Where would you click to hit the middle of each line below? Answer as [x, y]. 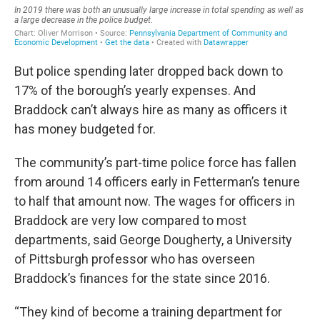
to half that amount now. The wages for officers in [155, 201]
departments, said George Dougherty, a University [153, 239]
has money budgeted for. [85, 129]
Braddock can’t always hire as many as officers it [151, 109]
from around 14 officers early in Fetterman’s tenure [157, 181]
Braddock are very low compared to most [130, 220]
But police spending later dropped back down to [149, 71]
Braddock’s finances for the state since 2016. [142, 278]
